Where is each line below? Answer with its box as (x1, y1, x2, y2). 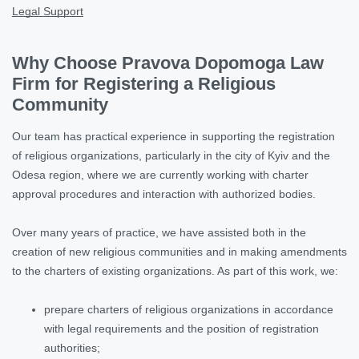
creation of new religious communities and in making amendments (12, 244, 347, 258)
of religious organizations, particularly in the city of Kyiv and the (12, 148, 330, 162)
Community (12, 94, 108, 115)
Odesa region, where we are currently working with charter (12, 167, 309, 181)
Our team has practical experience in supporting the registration (12, 129, 335, 143)
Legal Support (12, 4, 83, 18)
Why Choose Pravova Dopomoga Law (12, 52, 324, 73)
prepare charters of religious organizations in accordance (44, 302, 333, 316)
